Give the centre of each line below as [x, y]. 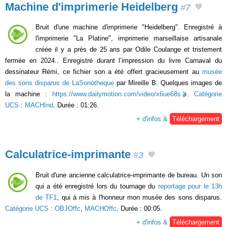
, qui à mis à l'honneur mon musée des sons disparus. [140, 197]
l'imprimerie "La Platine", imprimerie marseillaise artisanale [129, 39]
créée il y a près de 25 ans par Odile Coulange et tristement [129, 50]
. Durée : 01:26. [76, 105]
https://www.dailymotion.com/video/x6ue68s [116, 94]
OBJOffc [68, 208]
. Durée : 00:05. [139, 208]
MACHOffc [101, 208]
